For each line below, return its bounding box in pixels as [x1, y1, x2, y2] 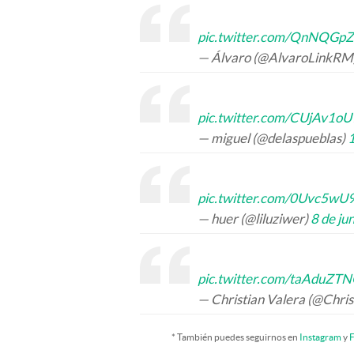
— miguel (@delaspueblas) [198, 130, 348, 145]
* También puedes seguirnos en [171, 332, 299, 342]
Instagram [299, 332, 341, 342]
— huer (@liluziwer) [198, 211, 311, 226]
